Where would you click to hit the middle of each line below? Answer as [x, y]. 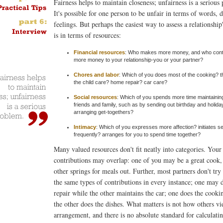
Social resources [95, 97]
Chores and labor [96, 74]
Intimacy [85, 127]
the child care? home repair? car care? [120, 82]
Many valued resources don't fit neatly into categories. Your [138, 149]
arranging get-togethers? [104, 112]
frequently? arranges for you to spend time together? [137, 134]
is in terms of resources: [87, 35]
